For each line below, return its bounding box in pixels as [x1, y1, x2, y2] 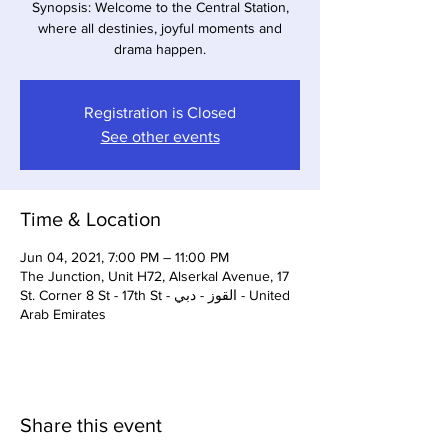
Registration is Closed [84, 104, 236, 121]
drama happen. [114, 41, 206, 57]
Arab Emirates [20, 306, 106, 322]
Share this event [20, 414, 162, 436]
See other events [100, 128, 220, 145]
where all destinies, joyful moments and [38, 20, 282, 36]
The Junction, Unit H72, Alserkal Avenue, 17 [20, 268, 289, 284]
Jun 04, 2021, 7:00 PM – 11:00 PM [20, 249, 229, 265]
